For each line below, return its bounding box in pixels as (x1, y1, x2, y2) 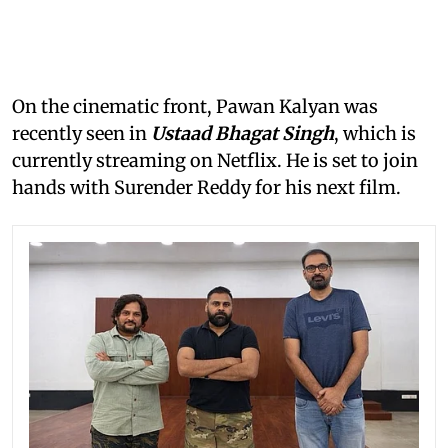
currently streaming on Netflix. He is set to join (12, 149, 418, 173)
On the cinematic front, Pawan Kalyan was (12, 95, 378, 119)
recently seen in (12, 122, 151, 146)
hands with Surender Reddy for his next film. (12, 176, 401, 200)
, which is (334, 122, 416, 146)
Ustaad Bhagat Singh (151, 122, 334, 146)
